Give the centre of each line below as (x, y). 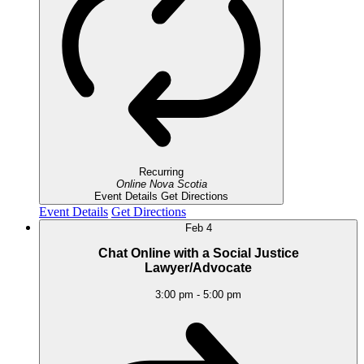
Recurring (161, 171)
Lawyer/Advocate (198, 268)
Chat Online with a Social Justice (198, 253)
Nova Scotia (178, 184)
